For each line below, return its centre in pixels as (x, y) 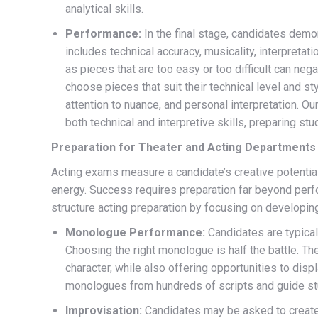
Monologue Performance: (135, 232)
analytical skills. (104, 9)
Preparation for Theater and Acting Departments (183, 147)
